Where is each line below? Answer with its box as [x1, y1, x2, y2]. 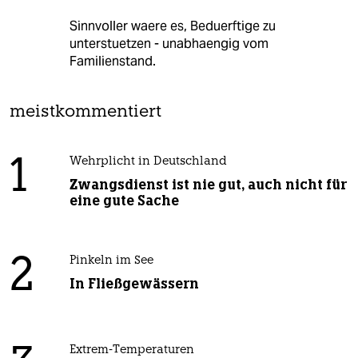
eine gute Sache [69, 191, 179, 209]
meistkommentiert [10, 103, 161, 121]
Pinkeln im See [69, 254, 153, 267]
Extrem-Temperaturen [69, 344, 194, 356]
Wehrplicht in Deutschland [69, 155, 227, 168]
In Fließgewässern [69, 274, 199, 292]
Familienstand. [69, 52, 156, 70]
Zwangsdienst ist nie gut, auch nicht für [69, 175, 347, 193]
